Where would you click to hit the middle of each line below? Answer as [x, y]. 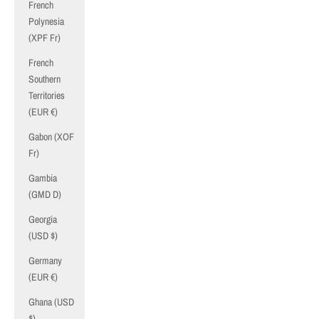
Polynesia [46, 21]
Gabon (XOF [51, 137]
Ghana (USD [51, 302]
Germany [45, 261]
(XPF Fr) [45, 38]
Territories [47, 95]
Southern [45, 79]
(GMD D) [45, 194]
